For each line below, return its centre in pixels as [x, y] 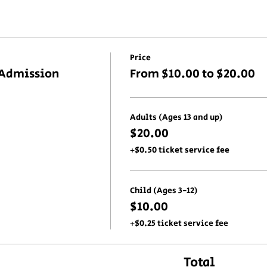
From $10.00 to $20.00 [192, 74]
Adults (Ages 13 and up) [176, 118]
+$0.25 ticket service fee [179, 224]
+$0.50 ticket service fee [179, 150]
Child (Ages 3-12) [164, 191]
